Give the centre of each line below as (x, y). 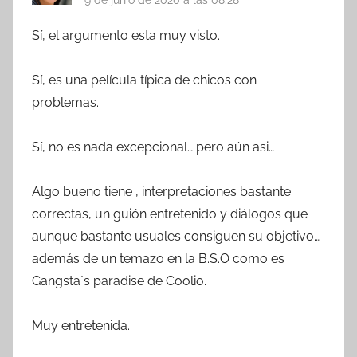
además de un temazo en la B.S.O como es (158, 259)
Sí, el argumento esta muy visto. (126, 36)
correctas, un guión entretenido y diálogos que (170, 214)
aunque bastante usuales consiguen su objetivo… (176, 237)
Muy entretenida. (81, 326)
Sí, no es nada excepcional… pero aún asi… (153, 147)
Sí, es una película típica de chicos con (144, 80)
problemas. (65, 103)
